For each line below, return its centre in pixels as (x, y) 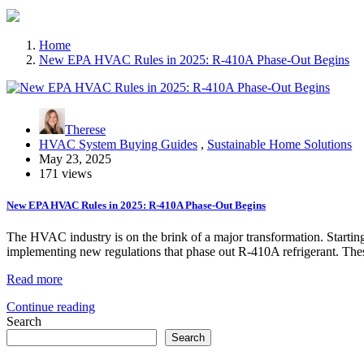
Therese (85, 129)
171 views (65, 173)
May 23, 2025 (75, 158)
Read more (35, 279)
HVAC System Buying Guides (118, 144)
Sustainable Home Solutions (279, 144)
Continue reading (51, 307)
